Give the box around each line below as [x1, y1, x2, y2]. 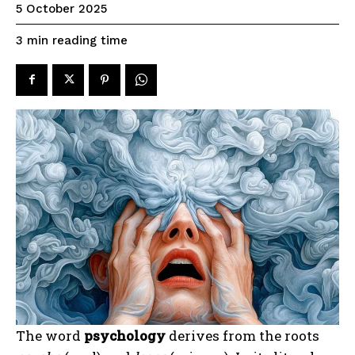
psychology [84, 326, 166, 345]
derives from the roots [166, 326, 319, 345]
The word [16, 326, 84, 345]
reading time [52, 32, 128, 48]
